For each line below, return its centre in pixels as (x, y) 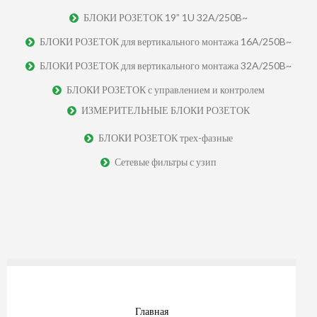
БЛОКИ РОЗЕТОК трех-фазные (166, 137)
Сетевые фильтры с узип (166, 161)
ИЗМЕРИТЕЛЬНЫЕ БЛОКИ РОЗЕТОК (166, 110)
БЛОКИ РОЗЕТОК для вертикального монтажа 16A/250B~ (166, 41)
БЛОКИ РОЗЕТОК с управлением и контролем (166, 89)
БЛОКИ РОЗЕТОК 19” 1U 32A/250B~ (166, 17)
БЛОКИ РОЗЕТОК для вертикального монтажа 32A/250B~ (166, 65)
